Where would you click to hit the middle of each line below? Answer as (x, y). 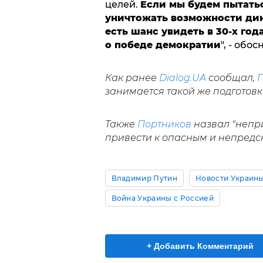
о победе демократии (163, 45)
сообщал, (231, 78)
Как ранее (132, 78)
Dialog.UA (182, 78)
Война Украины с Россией (162, 198)
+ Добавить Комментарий (200, 246)
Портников (164, 124)
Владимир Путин (144, 178)
